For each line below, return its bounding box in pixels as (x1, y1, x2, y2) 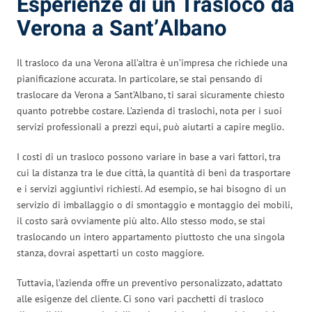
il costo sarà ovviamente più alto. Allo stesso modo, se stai (17, 214, 265, 227)
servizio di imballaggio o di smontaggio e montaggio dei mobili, (17, 198, 292, 211)
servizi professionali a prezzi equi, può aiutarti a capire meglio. (17, 120, 284, 133)
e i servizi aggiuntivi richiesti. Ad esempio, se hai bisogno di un (17, 182, 286, 195)
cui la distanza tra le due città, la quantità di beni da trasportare (17, 166, 290, 179)
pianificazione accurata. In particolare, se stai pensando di (17, 72, 263, 85)
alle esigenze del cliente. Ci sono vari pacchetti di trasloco (17, 292, 264, 305)
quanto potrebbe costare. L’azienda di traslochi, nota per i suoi (17, 104, 282, 117)
